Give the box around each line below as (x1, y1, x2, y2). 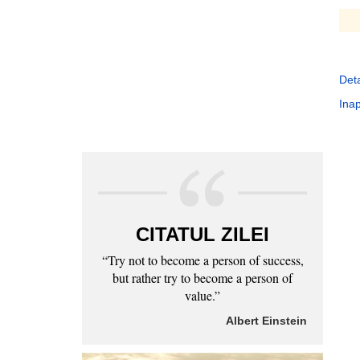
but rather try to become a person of (112, 269, 292, 286)
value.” (185, 287, 220, 304)
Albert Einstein (226, 314, 307, 327)
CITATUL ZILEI (136, 223, 269, 245)
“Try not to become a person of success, (101, 252, 304, 268)
